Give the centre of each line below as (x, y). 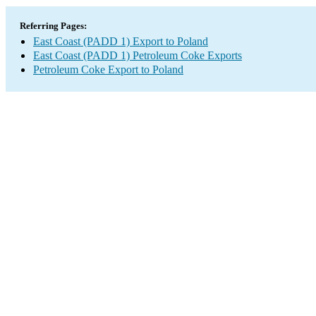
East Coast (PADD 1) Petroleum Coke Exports (138, 55)
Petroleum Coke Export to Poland (108, 69)
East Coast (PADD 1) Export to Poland (121, 41)
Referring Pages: (53, 26)
